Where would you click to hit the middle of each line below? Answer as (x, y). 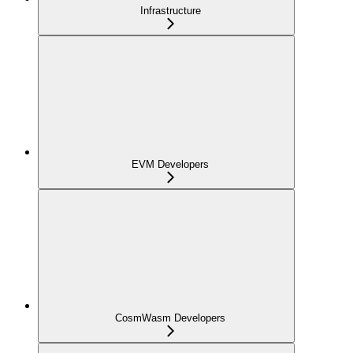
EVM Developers (170, 165)
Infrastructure (170, 11)
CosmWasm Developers (170, 318)
